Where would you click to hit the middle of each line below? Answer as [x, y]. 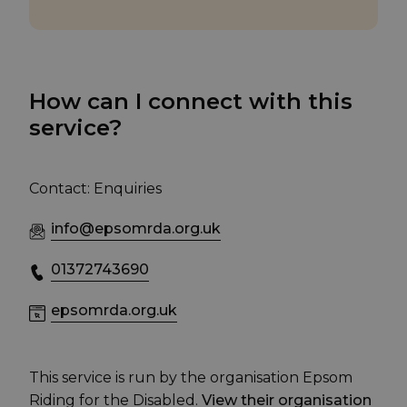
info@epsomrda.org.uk [136, 229]
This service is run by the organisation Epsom [191, 378]
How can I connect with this [191, 102]
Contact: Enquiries [95, 189]
